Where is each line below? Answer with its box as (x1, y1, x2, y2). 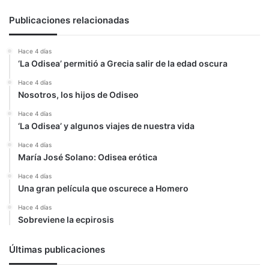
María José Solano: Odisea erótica (18, 151, 157, 162)
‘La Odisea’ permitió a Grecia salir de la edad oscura (18, 58, 228, 68)
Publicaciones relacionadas (9, 14, 129, 26)
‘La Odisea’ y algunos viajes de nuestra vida (18, 120, 195, 131)
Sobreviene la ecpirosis (18, 214, 114, 225)
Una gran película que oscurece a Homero (18, 183, 189, 193)
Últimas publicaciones (9, 243, 105, 255)
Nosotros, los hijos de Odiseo (18, 89, 139, 100)
